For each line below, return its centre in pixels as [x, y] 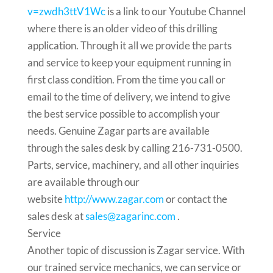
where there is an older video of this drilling [122, 28]
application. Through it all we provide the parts [129, 45]
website [46, 199]
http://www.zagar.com [114, 199]
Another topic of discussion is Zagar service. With [136, 250]
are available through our [83, 182]
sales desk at [56, 216]
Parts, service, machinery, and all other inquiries [133, 165]
